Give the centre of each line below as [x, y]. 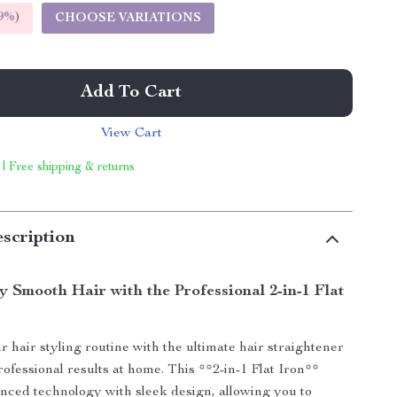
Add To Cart [132, 93]
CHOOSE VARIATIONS [128, 19]
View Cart [131, 134]
